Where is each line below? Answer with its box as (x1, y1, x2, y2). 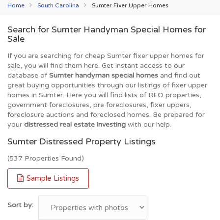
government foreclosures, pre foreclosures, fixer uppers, (7, 101, 192, 109)
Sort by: (7, 201, 33, 209)
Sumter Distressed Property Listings (7, 136, 156, 147)
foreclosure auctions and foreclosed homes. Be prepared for (7, 110, 205, 119)
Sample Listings (25, 174, 79, 183)
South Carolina (37, 2, 79, 9)
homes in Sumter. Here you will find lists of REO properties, (7, 91, 201, 99)
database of (7, 71, 49, 80)
